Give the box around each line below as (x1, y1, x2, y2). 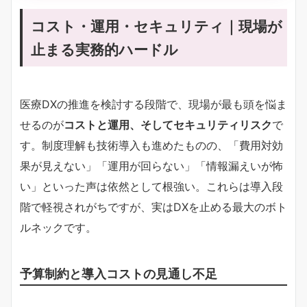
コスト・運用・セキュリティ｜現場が (31, 16, 282, 35)
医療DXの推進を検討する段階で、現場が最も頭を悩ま (20, 97, 287, 111)
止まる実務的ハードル (31, 40, 178, 58)
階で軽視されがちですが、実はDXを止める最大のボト (20, 199, 287, 214)
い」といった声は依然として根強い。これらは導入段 (20, 179, 283, 193)
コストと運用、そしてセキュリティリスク (64, 117, 272, 132)
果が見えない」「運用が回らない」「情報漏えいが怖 (20, 158, 283, 173)
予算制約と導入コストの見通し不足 (20, 265, 217, 281)
